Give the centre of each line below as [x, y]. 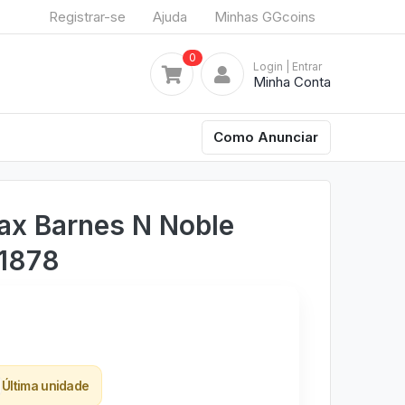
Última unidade [46, 385]
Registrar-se [87, 16]
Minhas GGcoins [265, 16]
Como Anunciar [266, 137]
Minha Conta [292, 81]
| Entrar [304, 66]
